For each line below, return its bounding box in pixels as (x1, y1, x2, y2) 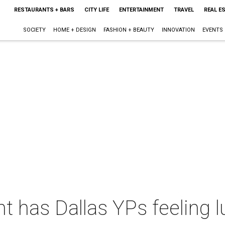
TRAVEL (173, 7, 194, 13)
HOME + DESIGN (53, 27, 96, 33)
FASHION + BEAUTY (103, 27, 154, 33)
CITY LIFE (84, 7, 109, 13)
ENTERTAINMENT (119, 7, 164, 13)
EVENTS (202, 27, 223, 33)
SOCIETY (23, 27, 46, 33)
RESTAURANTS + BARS (14, 7, 74, 13)
